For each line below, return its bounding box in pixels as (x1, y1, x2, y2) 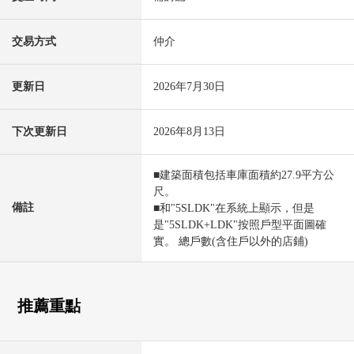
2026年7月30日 (153, 80, 225, 92)
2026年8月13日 (153, 125, 225, 137)
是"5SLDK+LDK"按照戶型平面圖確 (153, 218, 326, 231)
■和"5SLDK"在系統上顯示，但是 (153, 201, 314, 214)
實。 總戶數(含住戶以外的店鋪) (153, 235, 308, 247)
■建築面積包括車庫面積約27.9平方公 (153, 168, 334, 181)
